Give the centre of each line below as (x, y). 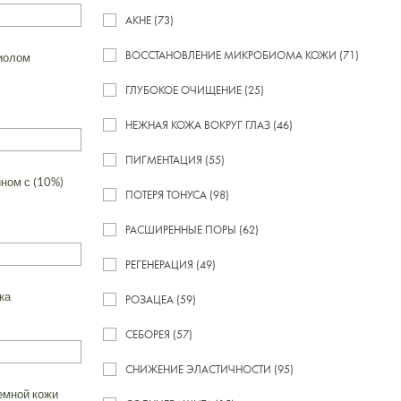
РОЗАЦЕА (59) (161, 299)
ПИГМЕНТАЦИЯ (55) (175, 159)
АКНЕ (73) (149, 20)
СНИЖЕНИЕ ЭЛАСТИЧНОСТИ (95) (209, 369)
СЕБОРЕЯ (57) (159, 334)
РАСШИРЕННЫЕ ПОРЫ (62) (192, 229)
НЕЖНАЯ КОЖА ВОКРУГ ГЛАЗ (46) (209, 124)
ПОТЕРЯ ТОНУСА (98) (177, 194)
